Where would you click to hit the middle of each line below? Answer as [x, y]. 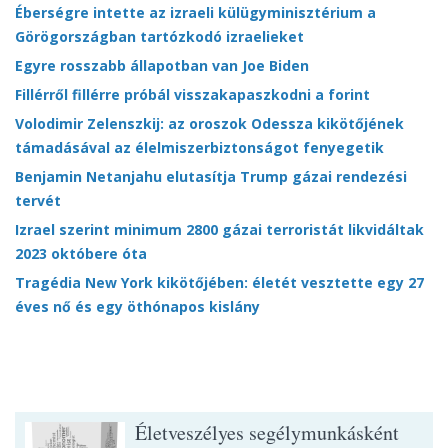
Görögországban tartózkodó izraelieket [159, 37]
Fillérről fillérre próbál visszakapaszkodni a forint [192, 95]
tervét [38, 201]
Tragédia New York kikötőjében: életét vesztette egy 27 [219, 283]
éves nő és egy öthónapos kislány [137, 307]
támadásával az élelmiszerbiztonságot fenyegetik [199, 148]
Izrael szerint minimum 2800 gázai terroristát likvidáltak [219, 230]
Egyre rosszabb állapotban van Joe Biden [162, 66]
